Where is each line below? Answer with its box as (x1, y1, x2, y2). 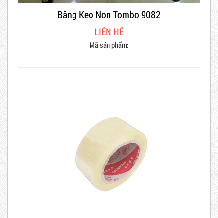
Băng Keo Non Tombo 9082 (57, 7, 161, 20)
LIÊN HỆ (94, 25, 124, 37)
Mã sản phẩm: (90, 39, 128, 50)
